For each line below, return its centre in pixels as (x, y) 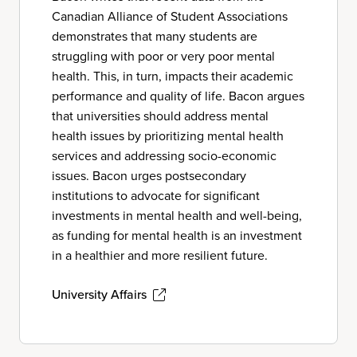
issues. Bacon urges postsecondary (149, 176)
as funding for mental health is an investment (177, 235)
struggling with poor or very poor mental (163, 56)
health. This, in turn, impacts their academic (173, 76)
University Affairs (99, 294)
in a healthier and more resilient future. (160, 255)
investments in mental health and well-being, (177, 216)
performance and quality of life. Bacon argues (178, 96)
